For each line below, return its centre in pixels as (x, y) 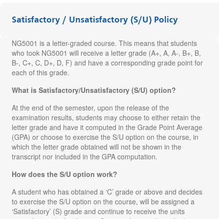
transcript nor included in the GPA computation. (85, 156)
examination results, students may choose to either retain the (106, 117)
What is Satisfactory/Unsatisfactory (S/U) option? (94, 90)
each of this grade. (41, 72)
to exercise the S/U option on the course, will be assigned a (103, 201)
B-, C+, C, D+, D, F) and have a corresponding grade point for (107, 62)
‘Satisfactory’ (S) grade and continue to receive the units (98, 211)
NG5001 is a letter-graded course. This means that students (104, 43)
